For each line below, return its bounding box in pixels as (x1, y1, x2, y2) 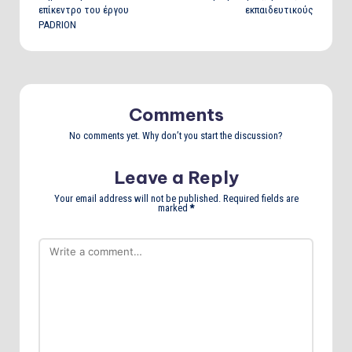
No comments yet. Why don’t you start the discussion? (69, 129, 283, 141)
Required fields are (222, 192, 299, 204)
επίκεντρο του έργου (38, 3, 129, 16)
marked (158, 201, 190, 214)
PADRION (38, 18, 76, 31)
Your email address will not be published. (53, 192, 221, 204)
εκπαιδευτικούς (245, 3, 313, 16)
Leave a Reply (113, 166, 239, 189)
